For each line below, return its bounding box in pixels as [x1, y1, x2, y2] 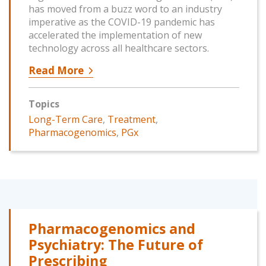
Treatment [107, 113, 156, 126]
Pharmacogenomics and [28, 219, 195, 239]
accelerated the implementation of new [28, 28, 202, 42]
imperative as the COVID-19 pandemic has [28, 15, 215, 29]
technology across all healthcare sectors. [28, 42, 209, 55]
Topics [28, 97, 59, 111]
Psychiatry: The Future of [28, 235, 203, 255]
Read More [28, 64, 84, 78]
